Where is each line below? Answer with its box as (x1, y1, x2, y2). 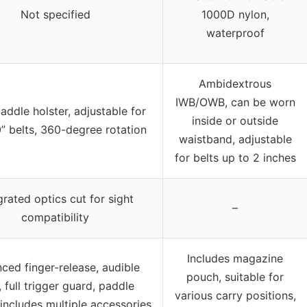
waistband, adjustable (178, 132, 292, 146)
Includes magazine (187, 251, 283, 265)
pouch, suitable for (186, 269, 284, 284)
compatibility (21, 210, 89, 224)
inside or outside (192, 113, 278, 127)
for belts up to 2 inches (174, 150, 296, 164)
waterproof (206, 25, 265, 40)
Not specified (20, 7, 90, 21)
